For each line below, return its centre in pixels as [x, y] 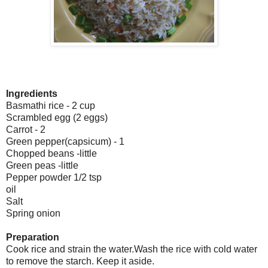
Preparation [33, 237]
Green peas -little [42, 166]
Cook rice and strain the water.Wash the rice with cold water [132, 249]
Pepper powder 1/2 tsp [54, 178]
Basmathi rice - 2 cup [51, 106]
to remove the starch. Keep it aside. [80, 261]
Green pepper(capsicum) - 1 [65, 142]
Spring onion [33, 214]
